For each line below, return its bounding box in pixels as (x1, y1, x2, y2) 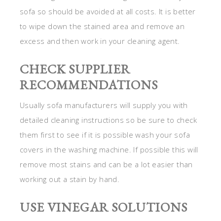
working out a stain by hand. (20, 174, 120, 184)
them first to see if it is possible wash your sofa (20, 130, 190, 140)
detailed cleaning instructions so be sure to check (20, 115, 197, 125)
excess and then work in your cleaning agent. (20, 36, 180, 46)
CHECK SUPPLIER (20, 61, 130, 78)
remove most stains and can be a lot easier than (20, 159, 193, 170)
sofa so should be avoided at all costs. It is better (20, 6, 196, 17)
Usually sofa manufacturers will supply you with (20, 100, 188, 110)
